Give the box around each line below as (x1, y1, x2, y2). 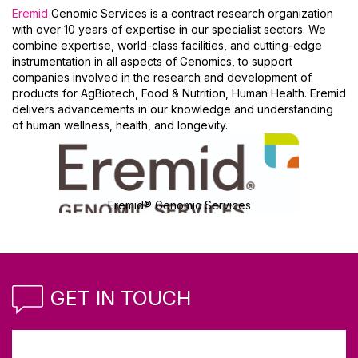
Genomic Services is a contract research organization (48, 6, 333, 20)
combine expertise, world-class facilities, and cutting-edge (12, 38, 322, 52)
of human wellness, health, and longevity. (12, 118, 228, 132)
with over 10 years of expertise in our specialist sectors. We (12, 22, 326, 36)
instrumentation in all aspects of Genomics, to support (12, 54, 292, 68)
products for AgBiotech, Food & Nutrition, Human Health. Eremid (12, 86, 346, 100)
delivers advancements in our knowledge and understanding (12, 102, 333, 116)
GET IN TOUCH (50, 285, 191, 310)
